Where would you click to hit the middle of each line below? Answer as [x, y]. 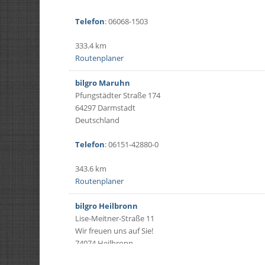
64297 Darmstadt [106, 108]
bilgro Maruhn [103, 83]
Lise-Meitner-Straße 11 [115, 218]
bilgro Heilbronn [107, 206]
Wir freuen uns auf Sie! [114, 231]
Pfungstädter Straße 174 [118, 95]
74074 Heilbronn [104, 243]
